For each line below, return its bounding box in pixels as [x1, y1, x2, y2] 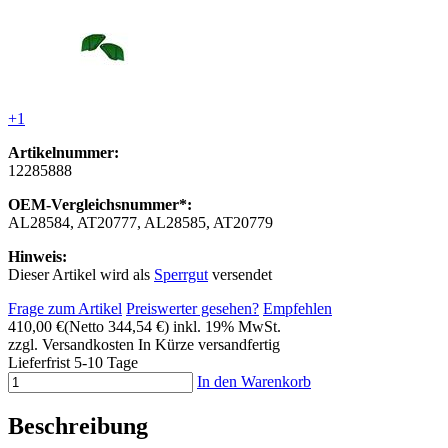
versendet [208, 265, 272, 283]
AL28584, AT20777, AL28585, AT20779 [8, 213, 273, 231]
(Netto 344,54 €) [64, 317, 169, 335]
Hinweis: [8, 247, 67, 265]
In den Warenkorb [197, 372, 311, 390]
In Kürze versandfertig [138, 335, 280, 353]
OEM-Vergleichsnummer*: [8, 195, 192, 213]
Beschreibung [8, 412, 148, 439]
